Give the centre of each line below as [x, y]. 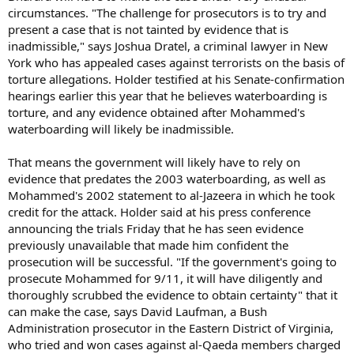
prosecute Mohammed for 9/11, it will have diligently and [165, 278]
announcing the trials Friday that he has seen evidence [156, 228]
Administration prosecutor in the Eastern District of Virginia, [171, 328]
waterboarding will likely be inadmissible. [121, 129]
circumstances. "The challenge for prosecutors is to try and [167, 13]
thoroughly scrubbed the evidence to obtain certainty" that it [173, 295]
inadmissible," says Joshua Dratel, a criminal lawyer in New [168, 46]
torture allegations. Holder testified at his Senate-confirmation [176, 79]
